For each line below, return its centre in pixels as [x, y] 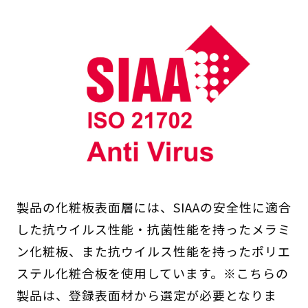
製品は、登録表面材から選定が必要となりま [146, 295]
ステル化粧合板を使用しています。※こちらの [152, 273]
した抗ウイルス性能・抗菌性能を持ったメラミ [153, 229]
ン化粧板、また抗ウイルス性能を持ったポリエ [153, 251]
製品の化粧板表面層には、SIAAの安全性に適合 [154, 207]
